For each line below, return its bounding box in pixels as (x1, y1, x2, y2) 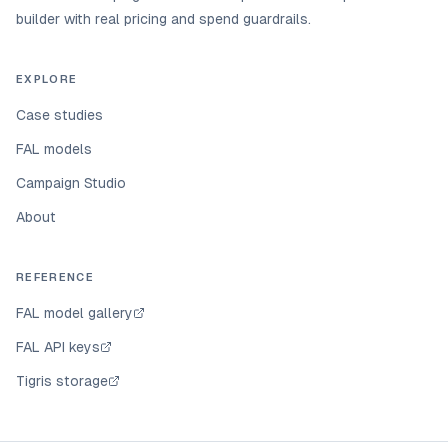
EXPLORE (16, 73, 78, 85)
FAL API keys (16, 339, 100, 355)
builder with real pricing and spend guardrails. (16, 11, 311, 27)
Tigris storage (16, 373, 108, 389)
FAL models (16, 141, 92, 157)
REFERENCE (16, 271, 94, 283)
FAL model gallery (16, 305, 133, 321)
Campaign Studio (16, 175, 126, 191)
